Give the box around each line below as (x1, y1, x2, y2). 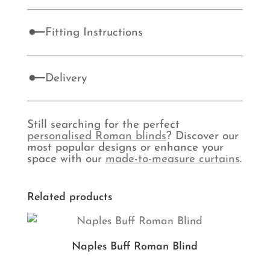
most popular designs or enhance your (27, 142, 224, 154)
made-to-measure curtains (105, 153, 240, 165)
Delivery (45, 72, 87, 84)
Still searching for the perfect (27, 119, 180, 131)
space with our (27, 153, 105, 165)
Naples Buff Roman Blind (72, 240, 198, 253)
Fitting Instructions (45, 27, 143, 39)
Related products (27, 191, 112, 203)
